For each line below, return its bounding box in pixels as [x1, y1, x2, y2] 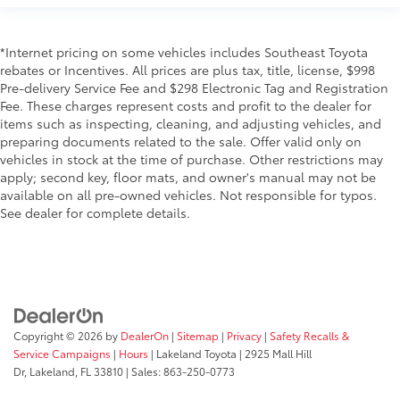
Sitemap [177, 328, 219, 344]
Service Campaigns [13, 346, 111, 362]
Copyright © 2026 [13, 328, 105, 344]
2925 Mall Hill [242, 346, 312, 362]
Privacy [227, 328, 262, 344]
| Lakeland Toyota [148, 346, 237, 362]
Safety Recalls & [270, 328, 349, 344]
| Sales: [123, 363, 163, 379]
